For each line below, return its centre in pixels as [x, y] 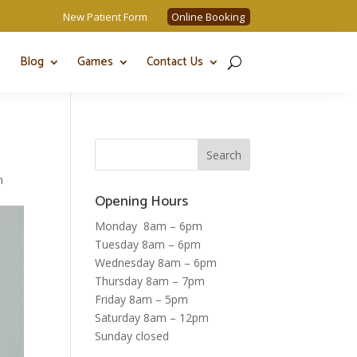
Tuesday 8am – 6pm [148, 244]
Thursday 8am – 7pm [150, 281]
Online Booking [208, 17]
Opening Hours [142, 202]
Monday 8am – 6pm [149, 226]
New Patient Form [105, 17]
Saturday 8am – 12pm [152, 318]
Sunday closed [132, 336]
